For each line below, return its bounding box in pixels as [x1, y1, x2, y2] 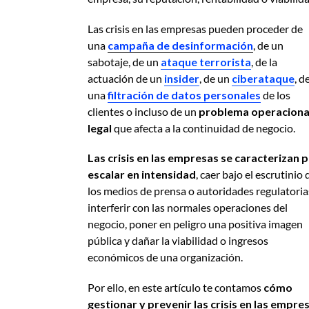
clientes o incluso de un [88, 104, 197, 118]
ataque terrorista [161, 54, 251, 68]
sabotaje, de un [88, 54, 159, 68]
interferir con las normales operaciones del [88, 201, 288, 215]
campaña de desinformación [108, 38, 253, 52]
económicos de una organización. [88, 250, 243, 264]
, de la [251, 54, 277, 68]
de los [263, 88, 290, 101]
